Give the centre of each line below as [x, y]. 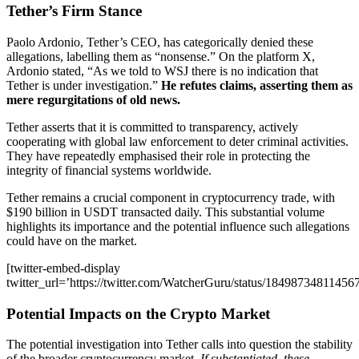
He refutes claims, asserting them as [257, 85]
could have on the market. [72, 240]
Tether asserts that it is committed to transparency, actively [152, 127]
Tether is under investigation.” [84, 85]
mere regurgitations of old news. [93, 99]
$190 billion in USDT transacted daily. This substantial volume [165, 212]
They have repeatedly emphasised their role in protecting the [158, 155]
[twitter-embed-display [63, 268]
